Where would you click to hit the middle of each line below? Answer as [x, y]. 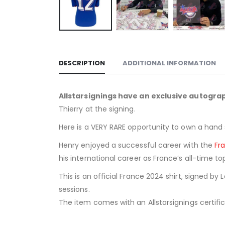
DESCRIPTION [82, 63]
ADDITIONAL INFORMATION [169, 63]
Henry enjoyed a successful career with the [137, 145]
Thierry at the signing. [97, 109]
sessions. [74, 189]
